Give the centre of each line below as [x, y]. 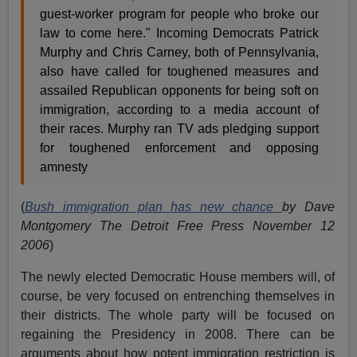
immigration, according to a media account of [179, 110]
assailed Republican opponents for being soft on [179, 91]
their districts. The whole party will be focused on [178, 316]
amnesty [64, 167]
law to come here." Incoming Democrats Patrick [179, 33]
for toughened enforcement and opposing [179, 148]
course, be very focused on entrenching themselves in [178, 296]
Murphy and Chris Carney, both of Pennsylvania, [179, 53]
